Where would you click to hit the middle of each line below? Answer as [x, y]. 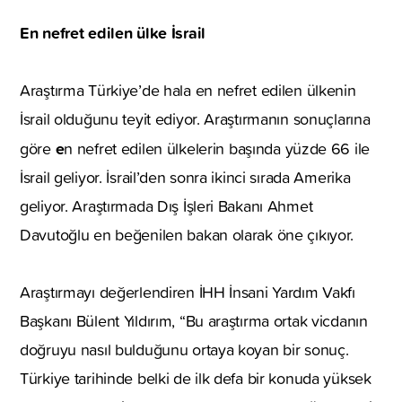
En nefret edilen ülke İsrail [113, 32]
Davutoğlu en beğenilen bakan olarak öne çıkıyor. [187, 234]
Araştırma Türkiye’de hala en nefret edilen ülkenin [188, 90]
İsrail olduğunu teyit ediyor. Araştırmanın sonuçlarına [195, 118]
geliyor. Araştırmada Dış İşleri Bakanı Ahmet [166, 205]
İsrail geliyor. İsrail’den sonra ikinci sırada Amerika [185, 177]
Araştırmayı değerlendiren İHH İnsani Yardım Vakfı [188, 292]
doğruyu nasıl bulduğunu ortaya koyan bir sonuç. [184, 349]
